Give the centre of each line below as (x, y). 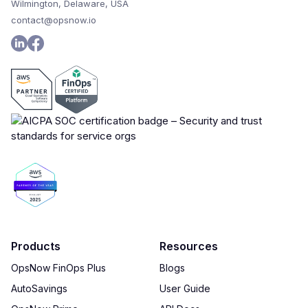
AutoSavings (39, 288)
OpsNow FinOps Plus (58, 268)
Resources (189, 246)
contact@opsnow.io (54, 20)
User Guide (185, 288)
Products (36, 246)
